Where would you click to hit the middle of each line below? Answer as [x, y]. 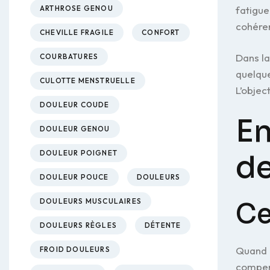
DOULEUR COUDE [75, 105]
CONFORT [161, 32]
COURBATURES [69, 56]
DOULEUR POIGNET [79, 153]
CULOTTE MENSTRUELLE [88, 80]
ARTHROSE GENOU [77, 8]
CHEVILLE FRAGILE [77, 32]
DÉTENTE [163, 225]
